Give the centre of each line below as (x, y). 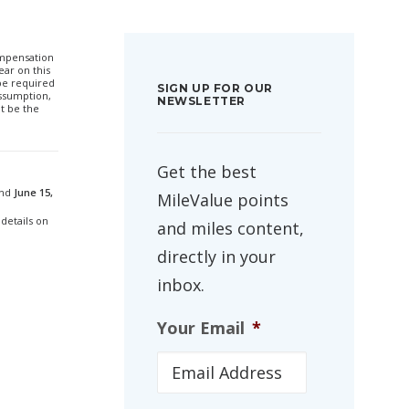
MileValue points (223, 200)
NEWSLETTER (201, 101)
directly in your (216, 257)
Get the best (207, 172)
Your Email (201, 328)
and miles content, (231, 228)
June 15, (33, 192)
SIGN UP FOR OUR (215, 88)
